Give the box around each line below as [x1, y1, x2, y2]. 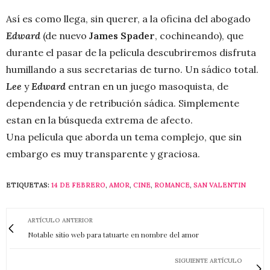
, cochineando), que [155, 30, 243, 42]
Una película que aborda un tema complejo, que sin [6, 131, 242, 143]
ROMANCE [154, 181, 190, 190]
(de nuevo [40, 30, 89, 42]
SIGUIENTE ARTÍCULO [175, 257, 242, 265]
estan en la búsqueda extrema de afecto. [6, 114, 193, 127]
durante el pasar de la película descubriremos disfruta [6, 46, 256, 59]
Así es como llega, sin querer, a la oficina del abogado [6, 13, 251, 25]
